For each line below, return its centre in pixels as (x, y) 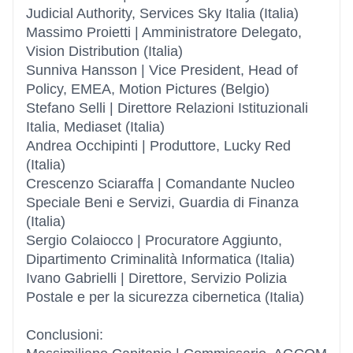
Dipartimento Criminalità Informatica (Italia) (160, 259)
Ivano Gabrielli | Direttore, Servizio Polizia (156, 278)
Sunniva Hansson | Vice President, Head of (162, 70)
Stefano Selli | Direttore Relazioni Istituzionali (167, 108)
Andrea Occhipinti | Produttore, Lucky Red (158, 146)
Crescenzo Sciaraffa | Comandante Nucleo (160, 184)
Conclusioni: (65, 335)
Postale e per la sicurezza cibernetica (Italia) (165, 297)
